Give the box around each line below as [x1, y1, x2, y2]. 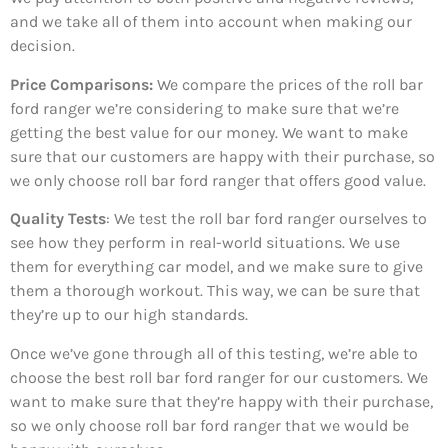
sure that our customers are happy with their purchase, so [10, 146, 435, 166]
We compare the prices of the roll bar [153, 74, 423, 94]
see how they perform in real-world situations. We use [10, 233, 400, 253]
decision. [10, 36, 75, 56]
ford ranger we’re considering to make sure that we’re [10, 98, 399, 118]
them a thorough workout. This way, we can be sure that [10, 281, 420, 301]
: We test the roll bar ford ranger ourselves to [106, 209, 427, 229]
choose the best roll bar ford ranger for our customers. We [10, 367, 428, 387]
